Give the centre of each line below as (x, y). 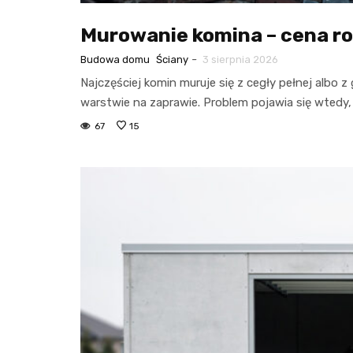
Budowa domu (115, 59)
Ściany (172, 59)
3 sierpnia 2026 (240, 59)
